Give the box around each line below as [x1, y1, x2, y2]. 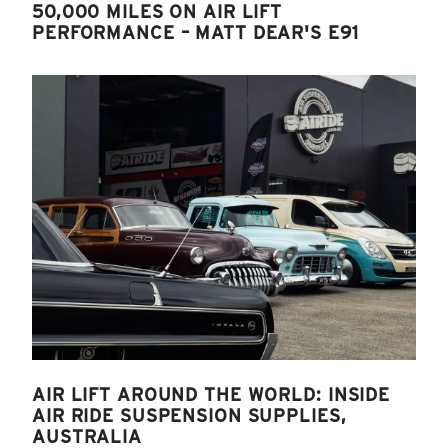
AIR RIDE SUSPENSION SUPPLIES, [32, 404, 347, 426]
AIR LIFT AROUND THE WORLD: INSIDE [32, 383, 391, 405]
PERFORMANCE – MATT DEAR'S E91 [32, 21, 359, 43]
